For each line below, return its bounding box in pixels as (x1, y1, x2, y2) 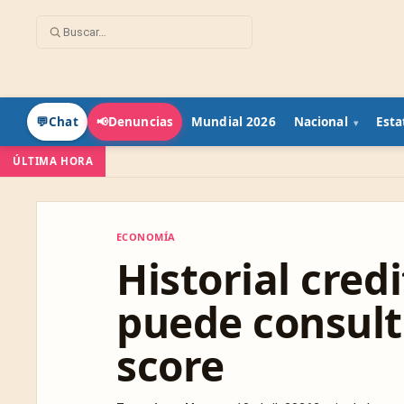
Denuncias (107, 114, 174, 130)
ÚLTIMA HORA (13, 154, 94, 168)
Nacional (293, 113, 348, 130)
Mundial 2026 (191, 113, 276, 130)
